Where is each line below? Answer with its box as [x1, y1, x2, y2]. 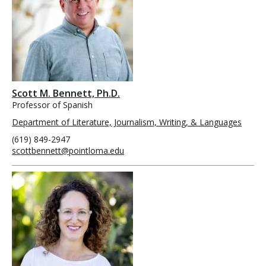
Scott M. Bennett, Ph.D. [12, 87, 120, 100]
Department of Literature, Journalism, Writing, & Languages [12, 116, 242, 128]
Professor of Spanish [12, 99, 93, 110]
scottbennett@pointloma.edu [12, 145, 124, 156]
